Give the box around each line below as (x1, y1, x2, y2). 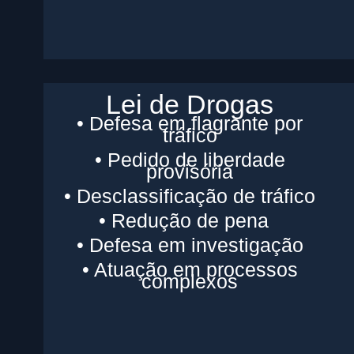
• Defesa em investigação (76, 233, 303, 256)
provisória (146, 160, 234, 183)
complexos (141, 269, 239, 292)
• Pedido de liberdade (94, 148, 285, 171)
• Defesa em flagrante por (77, 111, 303, 134)
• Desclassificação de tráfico (64, 184, 316, 207)
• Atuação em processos (81, 258, 298, 281)
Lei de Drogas (106, 88, 274, 119)
